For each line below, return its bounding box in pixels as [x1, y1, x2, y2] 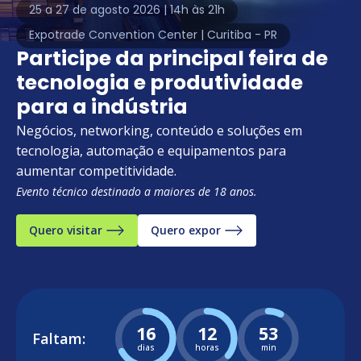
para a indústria [16, 91, 188, 126]
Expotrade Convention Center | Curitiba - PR [29, 27, 277, 45]
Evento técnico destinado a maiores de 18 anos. [16, 184, 257, 199]
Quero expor [151, 222, 221, 238]
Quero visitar [29, 222, 102, 238]
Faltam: [32, 328, 85, 348]
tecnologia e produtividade [16, 67, 303, 102]
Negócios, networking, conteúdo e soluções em [16, 122, 302, 139]
